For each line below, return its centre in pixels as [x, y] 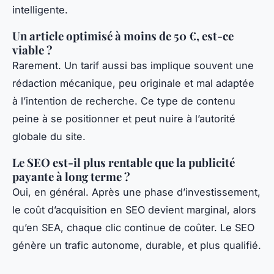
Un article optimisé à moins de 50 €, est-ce [123, 36]
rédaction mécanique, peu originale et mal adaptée [133, 83]
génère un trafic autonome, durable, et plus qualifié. [137, 246]
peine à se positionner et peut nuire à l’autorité [124, 119]
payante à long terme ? [71, 177]
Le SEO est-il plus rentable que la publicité [124, 163]
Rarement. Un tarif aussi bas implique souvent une [133, 66]
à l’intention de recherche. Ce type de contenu [124, 101]
